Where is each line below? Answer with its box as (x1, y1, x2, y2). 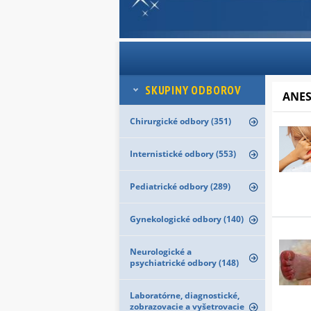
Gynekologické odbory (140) (130, 213, 244, 225)
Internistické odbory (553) (130, 148, 236, 160)
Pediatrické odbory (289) (130, 180, 230, 192)
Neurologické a (130, 246, 192, 258)
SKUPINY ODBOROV (145, 83, 242, 98)
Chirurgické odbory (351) (130, 115, 231, 127)
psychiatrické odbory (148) (130, 257, 239, 269)
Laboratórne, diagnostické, (130, 289, 239, 301)
